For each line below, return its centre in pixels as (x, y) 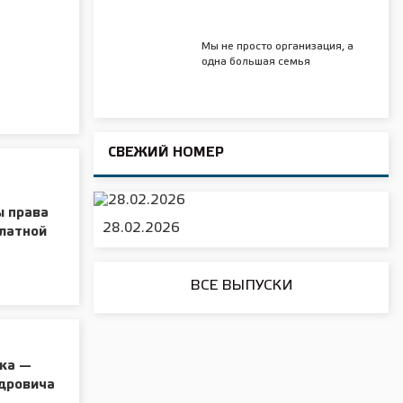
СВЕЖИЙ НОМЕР (166, 153)
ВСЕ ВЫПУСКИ (241, 286)
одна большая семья (255, 62)
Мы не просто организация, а (277, 47)
